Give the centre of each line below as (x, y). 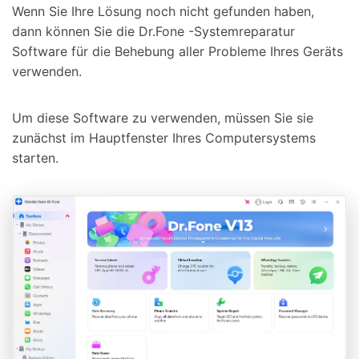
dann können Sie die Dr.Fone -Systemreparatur (153, 32)
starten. (35, 157)
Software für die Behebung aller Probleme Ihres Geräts (177, 52)
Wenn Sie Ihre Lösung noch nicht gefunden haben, (163, 12)
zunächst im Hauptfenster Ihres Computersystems (164, 137)
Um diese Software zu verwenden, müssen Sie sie (163, 117)
